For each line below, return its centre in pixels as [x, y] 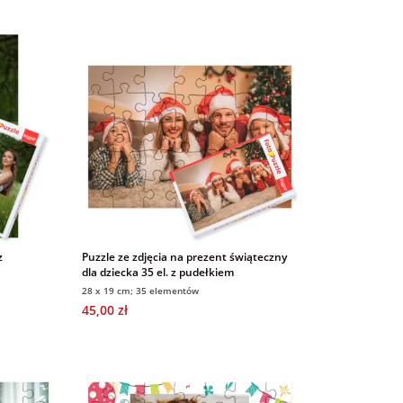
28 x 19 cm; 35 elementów [140, 290]
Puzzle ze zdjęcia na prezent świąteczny [184, 256]
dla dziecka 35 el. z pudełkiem [157, 272]
